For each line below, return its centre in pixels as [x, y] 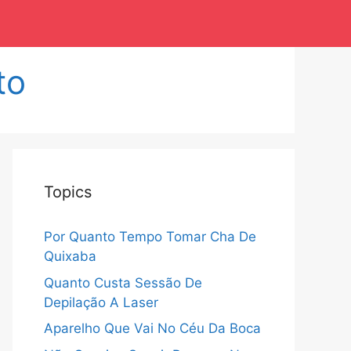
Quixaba [70, 256]
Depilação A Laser [101, 302]
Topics [68, 192]
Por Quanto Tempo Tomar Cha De [150, 237]
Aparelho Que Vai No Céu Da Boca [152, 328]
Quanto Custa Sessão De [123, 282]
